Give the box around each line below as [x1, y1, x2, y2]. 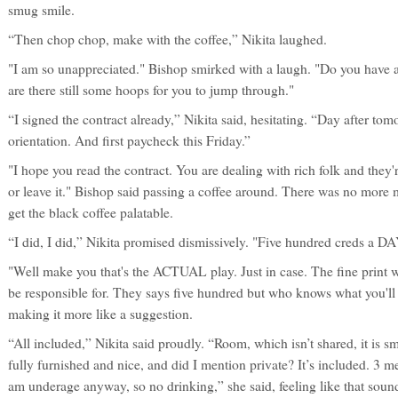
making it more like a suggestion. [8, 305, 193, 322]
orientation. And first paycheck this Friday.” [8, 131, 251, 149]
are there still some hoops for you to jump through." [8, 81, 294, 99]
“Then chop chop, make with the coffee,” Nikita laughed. [8, 30, 327, 48]
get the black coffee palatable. [8, 203, 173, 221]
